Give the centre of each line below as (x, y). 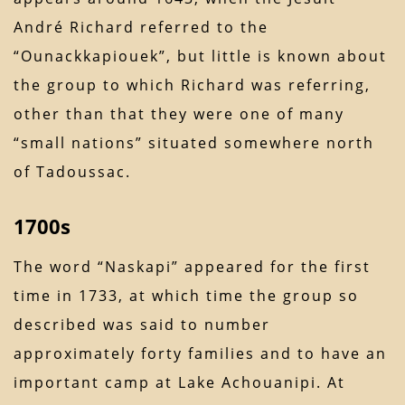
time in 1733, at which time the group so (186, 296)
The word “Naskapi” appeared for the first (192, 267)
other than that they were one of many (179, 114)
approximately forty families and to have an (200, 354)
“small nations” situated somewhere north (194, 143)
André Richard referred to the (141, 28)
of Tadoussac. (72, 172)
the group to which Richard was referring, (192, 85)
